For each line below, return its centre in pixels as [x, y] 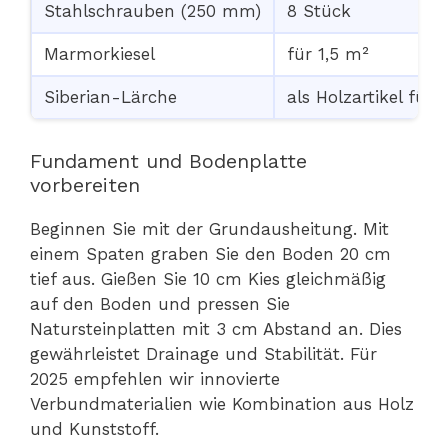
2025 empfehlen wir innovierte [155, 379]
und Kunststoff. [94, 429]
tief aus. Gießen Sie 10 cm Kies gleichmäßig [208, 279]
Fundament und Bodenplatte [168, 161]
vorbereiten [85, 185]
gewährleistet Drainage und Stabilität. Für [203, 354]
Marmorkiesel [99, 54]
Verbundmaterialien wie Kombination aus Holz [222, 404]
